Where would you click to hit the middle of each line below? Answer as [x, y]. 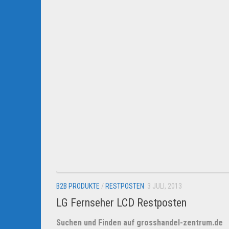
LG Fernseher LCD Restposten [121, 202]
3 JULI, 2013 [165, 186]
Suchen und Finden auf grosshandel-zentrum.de [140, 222]
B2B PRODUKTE [78, 186]
